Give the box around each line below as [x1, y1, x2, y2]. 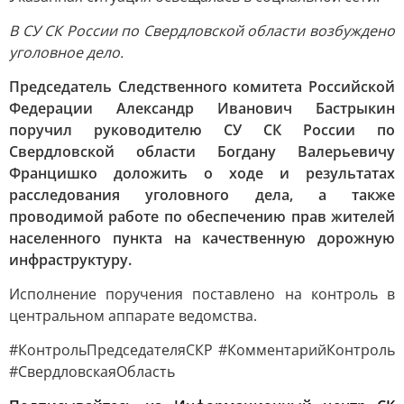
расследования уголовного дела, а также [9, 185, 395, 205]
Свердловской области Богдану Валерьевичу [9, 142, 395, 161]
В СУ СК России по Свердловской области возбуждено [9, 21, 395, 41]
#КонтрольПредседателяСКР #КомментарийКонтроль [9, 340, 395, 360]
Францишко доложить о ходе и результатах [9, 163, 395, 183]
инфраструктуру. [9, 250, 132, 270]
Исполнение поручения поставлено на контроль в [9, 284, 395, 304]
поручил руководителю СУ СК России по [9, 120, 395, 140]
